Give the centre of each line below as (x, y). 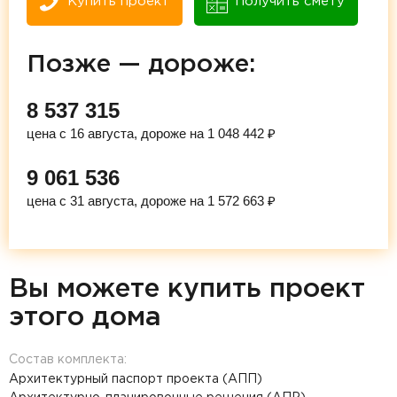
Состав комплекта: (68, 359)
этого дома (85, 317)
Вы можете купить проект (187, 289)
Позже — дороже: (141, 64)
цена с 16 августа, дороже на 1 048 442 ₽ (151, 133)
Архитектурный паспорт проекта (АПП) (136, 379)
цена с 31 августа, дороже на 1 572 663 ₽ (151, 200)
